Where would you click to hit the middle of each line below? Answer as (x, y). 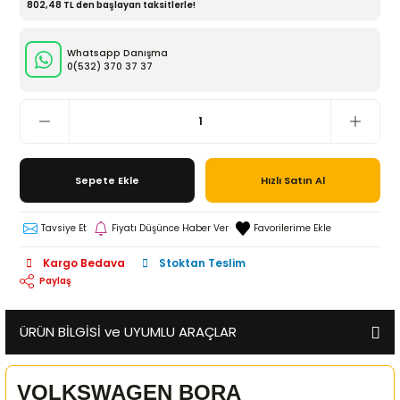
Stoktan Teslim (202, 264)
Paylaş (55, 281)
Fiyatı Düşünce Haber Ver (170, 229)
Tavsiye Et (64, 229)
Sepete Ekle (107, 180)
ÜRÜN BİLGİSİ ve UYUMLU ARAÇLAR (128, 331)
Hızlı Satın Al (293, 180)
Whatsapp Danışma (117, 53)
